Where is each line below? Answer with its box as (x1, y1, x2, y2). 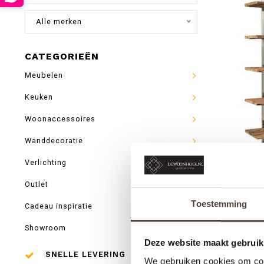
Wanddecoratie (25, 136, 83, 145)
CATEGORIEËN (25, 51, 99, 62)
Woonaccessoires (25, 114, 95, 123)
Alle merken (36, 17, 82, 26)
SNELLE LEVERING (45, 250, 126, 259)
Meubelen (25, 71, 63, 80)
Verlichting (25, 158, 67, 167)
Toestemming (191, 199, 247, 209)
